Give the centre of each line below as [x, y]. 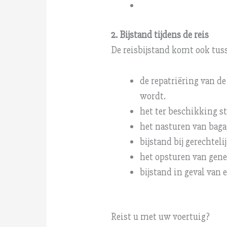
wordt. [153, 96]
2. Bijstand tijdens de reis [160, 35]
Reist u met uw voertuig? [160, 217]
